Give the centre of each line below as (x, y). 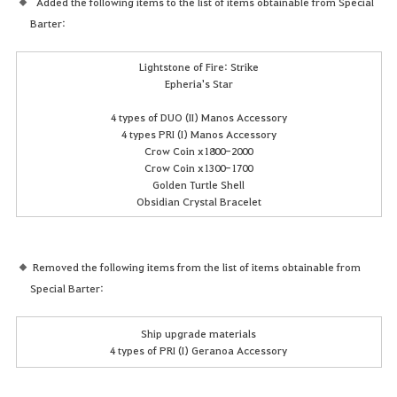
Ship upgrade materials (198, 334)
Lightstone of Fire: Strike (198, 67)
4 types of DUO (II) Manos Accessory (198, 117)
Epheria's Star (198, 84)
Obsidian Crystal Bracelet (198, 202)
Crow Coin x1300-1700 (198, 168)
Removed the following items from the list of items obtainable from (196, 267)
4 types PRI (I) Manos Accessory (198, 134)
